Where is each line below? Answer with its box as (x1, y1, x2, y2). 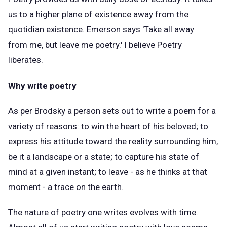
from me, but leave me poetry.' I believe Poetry (8, 40, 182, 50)
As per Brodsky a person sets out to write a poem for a (8, 106, 216, 117)
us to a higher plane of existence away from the (8, 9, 188, 20)
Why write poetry (8, 80, 77, 91)
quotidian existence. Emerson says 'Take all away (8, 24, 194, 35)
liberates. (8, 55, 45, 65)
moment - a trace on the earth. (8, 182, 126, 193)
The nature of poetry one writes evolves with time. (8, 207, 198, 218)
